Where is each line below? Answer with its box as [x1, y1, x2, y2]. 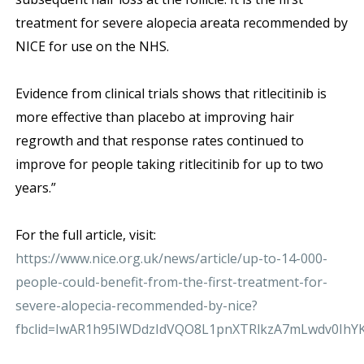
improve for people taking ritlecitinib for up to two [15, 155, 323, 174]
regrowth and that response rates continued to [15, 132, 304, 150]
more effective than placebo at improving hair [15, 108, 294, 127]
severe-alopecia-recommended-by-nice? [15, 297, 258, 315]
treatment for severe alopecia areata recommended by [15, 14, 348, 32]
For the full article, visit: [15, 226, 156, 245]
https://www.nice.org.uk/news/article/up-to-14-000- [15, 249, 327, 268]
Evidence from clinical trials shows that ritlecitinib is [15, 84, 327, 103]
